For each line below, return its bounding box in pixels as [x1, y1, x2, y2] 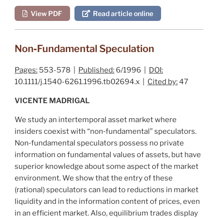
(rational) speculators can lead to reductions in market [15, 185, 199, 194]
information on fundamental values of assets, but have [15, 150, 201, 159]
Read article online [90, 9, 153, 18]
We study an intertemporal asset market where [15, 115, 177, 124]
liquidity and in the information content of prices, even [15, 197, 200, 206]
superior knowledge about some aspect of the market [15, 162, 199, 171]
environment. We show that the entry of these [15, 173, 173, 182]
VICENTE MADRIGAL [15, 96, 90, 105]
